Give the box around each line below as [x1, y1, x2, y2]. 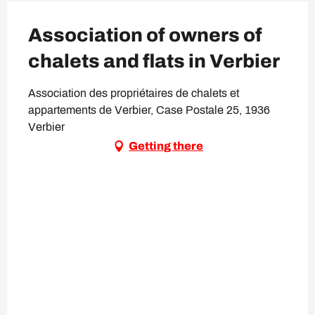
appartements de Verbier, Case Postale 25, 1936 [28, 104, 270, 117]
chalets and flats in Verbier [28, 51, 280, 72]
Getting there [129, 140, 203, 153]
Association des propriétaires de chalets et [28, 87, 239, 100]
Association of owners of [28, 25, 262, 46]
